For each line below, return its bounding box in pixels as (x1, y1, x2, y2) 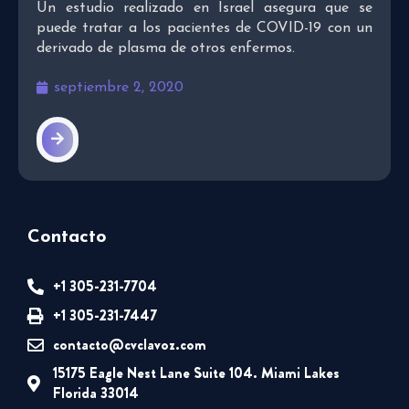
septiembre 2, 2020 (54, 79, 184, 95)
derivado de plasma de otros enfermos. (37, 40, 295, 56)
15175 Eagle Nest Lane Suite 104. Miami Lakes (52, 362, 340, 383)
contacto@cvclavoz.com (52, 333, 206, 355)
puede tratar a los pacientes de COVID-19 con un (37, 20, 372, 36)
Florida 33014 (52, 382, 139, 404)
